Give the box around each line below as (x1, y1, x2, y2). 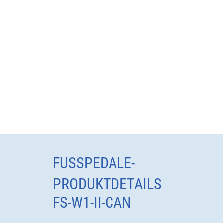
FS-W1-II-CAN (52, 194, 131, 212)
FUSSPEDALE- (52, 154, 135, 172)
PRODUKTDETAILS (52, 175, 162, 193)
